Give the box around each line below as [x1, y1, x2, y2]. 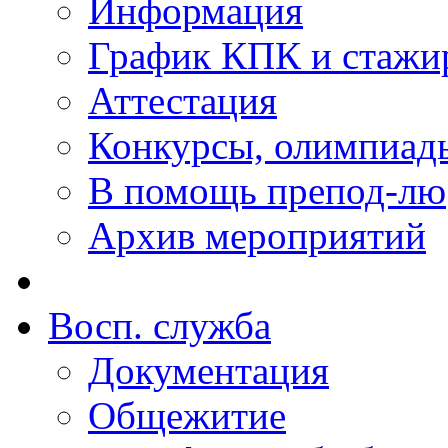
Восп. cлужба [48, 304, 271, 347]
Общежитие [88, 394, 286, 437]
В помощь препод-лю [88, 169, 446, 212]
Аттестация [88, 79, 277, 122]
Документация [88, 349, 329, 392]
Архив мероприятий [88, 214, 426, 257]
